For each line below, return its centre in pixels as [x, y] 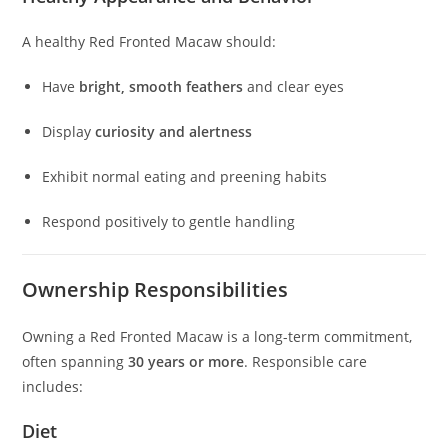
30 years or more [186, 362]
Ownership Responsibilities [155, 290]
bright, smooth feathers [161, 87]
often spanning [75, 362]
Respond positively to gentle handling [169, 222]
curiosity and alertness [174, 132]
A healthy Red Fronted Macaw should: [149, 42]
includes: [53, 387]
